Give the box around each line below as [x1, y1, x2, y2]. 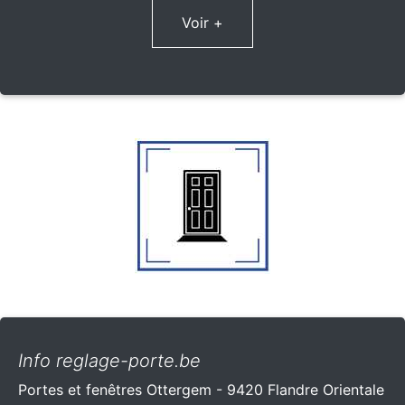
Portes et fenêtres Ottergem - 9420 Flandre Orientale [18, 380, 384, 399]
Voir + [182, 13, 223, 32]
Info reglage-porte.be [18, 349, 201, 372]
